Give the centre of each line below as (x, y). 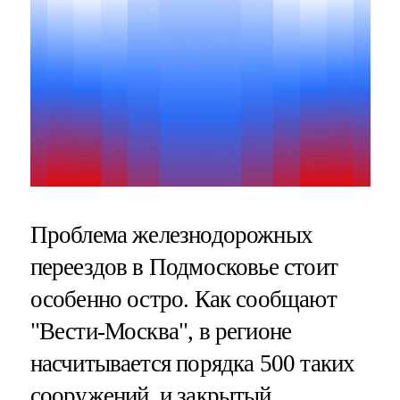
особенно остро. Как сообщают (183, 299)
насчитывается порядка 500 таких (192, 363)
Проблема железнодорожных (171, 234)
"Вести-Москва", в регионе (161, 331)
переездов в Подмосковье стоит (183, 267)
